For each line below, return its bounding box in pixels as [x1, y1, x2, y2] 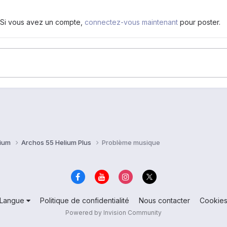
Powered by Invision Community [65, 209, 162, 217]
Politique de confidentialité [40, 196, 129, 205]
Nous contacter [139, 196, 190, 205]
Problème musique [102, 138, 160, 147]
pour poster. [178, 18, 220, 27]
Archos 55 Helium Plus [21, 138, 93, 147]
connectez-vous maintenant [85, 18, 178, 27]
